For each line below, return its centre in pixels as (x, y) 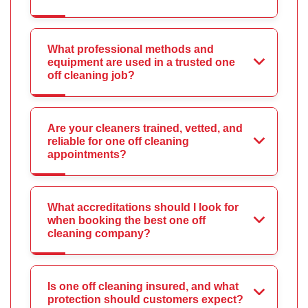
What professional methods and (131, 49)
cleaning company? (99, 234)
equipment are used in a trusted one (141, 63)
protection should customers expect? (145, 300)
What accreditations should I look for (143, 208)
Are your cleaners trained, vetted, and (145, 129)
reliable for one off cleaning (118, 142)
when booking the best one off (126, 221)
